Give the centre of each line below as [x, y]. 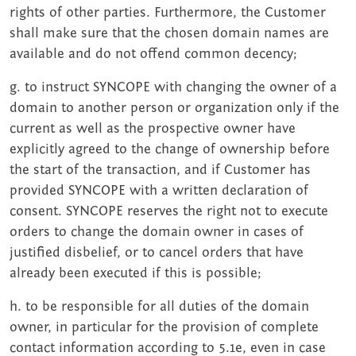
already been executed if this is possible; [135, 273]
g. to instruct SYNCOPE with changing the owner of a [173, 87]
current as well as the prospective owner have [153, 129]
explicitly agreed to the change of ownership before [170, 149]
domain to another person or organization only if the [174, 108]
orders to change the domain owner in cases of [157, 232]
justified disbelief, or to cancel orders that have [157, 253]
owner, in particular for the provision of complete [164, 327]
